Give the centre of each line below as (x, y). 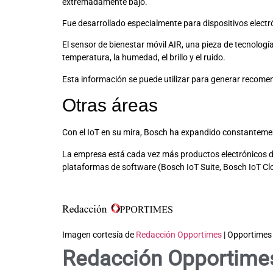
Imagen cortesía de (99, 234)
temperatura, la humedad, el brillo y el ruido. (144, 58)
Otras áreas (110, 105)
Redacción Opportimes (179, 234)
